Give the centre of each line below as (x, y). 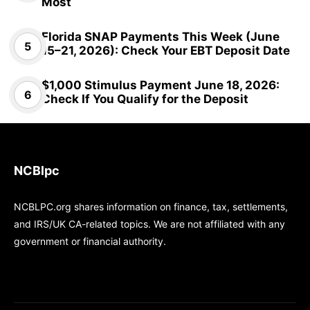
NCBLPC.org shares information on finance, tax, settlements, (151, 206)
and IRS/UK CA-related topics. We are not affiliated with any (149, 224)
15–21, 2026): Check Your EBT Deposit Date (166, 50)
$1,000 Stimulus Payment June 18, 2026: (161, 85)
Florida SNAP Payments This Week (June (161, 36)
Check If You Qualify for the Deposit (145, 99)
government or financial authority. (90, 241)
